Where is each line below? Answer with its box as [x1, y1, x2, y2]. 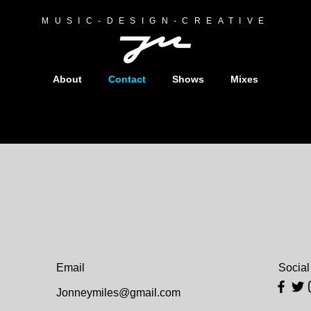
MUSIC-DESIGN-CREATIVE [42, 16, 270, 26]
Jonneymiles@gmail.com [56, 287, 180, 299]
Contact [108, 74, 146, 85]
